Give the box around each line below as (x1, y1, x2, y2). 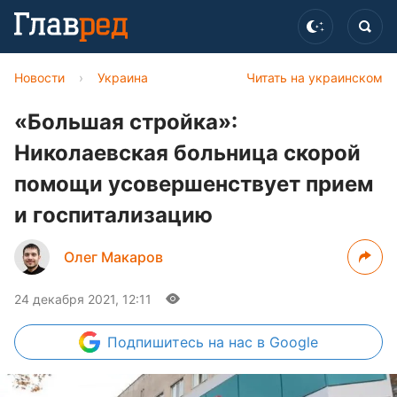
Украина (97, 70, 148, 85)
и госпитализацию (14, 202, 213, 228)
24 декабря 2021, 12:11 (14, 292, 152, 307)
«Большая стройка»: (14, 109, 237, 135)
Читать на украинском (246, 70, 383, 85)
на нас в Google (208, 333, 318, 351)
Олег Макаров (64, 248, 163, 266)
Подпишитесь (107, 333, 208, 351)
